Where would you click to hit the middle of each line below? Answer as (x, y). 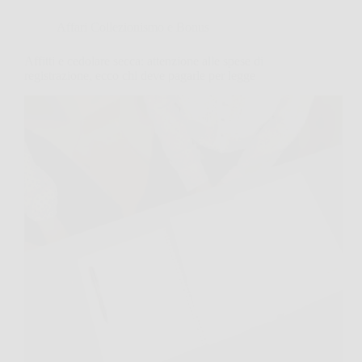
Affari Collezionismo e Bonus (133, 27)
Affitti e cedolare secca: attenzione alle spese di (144, 61)
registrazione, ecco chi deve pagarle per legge (140, 75)
